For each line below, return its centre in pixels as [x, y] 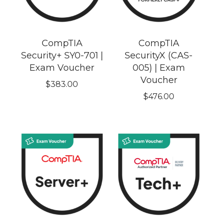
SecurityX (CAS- [159, 56]
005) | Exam [159, 68]
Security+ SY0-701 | [62, 56]
